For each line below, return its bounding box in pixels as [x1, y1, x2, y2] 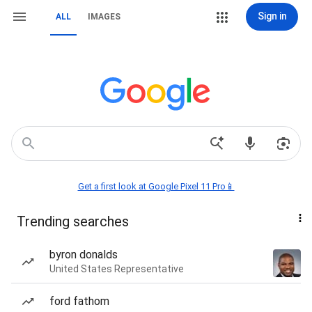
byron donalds [49, 248, 118, 261]
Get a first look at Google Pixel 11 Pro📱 [77, 181, 235, 192]
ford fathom [49, 295, 109, 308]
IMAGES [88, 12, 120, 22]
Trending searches [17, 213, 129, 230]
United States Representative [49, 263, 184, 274]
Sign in [257, 10, 287, 22]
